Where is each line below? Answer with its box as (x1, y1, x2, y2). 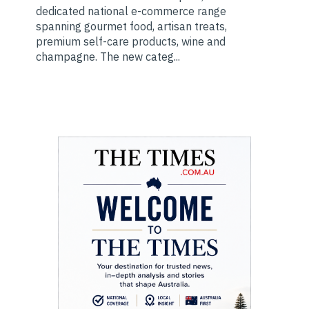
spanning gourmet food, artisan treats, (36, 19, 227, 34)
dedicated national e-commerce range (36, 4, 226, 19)
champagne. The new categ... (36, 50, 180, 64)
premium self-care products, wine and (36, 34, 226, 49)
